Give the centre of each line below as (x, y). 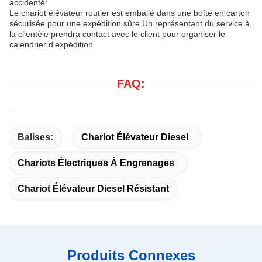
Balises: (35, 137)
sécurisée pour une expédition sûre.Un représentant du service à (130, 23)
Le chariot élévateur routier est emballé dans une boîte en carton (130, 13)
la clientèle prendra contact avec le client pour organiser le (117, 34)
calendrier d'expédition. (52, 44)
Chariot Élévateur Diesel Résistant (93, 188)
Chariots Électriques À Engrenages (96, 163)
